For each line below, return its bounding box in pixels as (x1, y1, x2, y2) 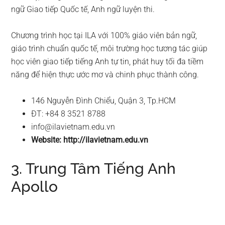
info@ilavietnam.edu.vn (31, 122, 116, 132)
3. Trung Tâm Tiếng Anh (11, 159, 176, 177)
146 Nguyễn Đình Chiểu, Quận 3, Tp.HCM (31, 95, 176, 105)
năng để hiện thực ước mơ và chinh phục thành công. (11, 69, 199, 79)
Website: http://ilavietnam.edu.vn (31, 135, 149, 145)
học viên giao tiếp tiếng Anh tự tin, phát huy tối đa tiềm (11, 56, 204, 66)
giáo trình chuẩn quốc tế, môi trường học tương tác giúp (11, 43, 208, 53)
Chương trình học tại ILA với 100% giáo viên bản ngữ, (11, 30, 197, 40)
